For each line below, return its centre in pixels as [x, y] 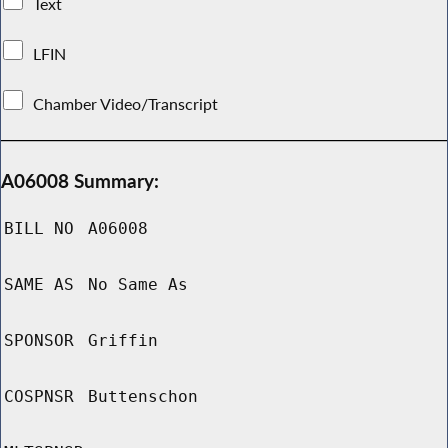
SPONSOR [39, 341]
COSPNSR [39, 397]
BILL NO [39, 229]
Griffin [123, 341]
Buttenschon [143, 397]
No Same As [138, 285]
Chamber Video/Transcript [126, 103]
